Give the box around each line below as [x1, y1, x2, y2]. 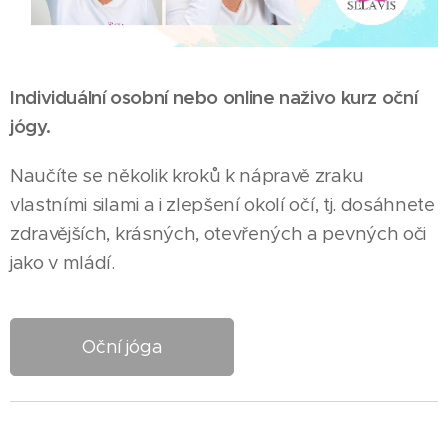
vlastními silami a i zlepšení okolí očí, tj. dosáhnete [10, 193, 435, 216]
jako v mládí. [10, 251, 120, 274]
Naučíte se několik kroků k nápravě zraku [10, 164, 364, 187]
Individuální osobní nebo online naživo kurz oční [10, 86, 418, 109]
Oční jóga [81, 336, 163, 358]
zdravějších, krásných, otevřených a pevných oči [10, 222, 426, 245]
